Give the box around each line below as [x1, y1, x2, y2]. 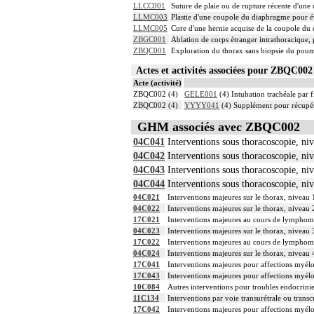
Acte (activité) [133, 78, 182, 87]
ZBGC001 [133, 35, 166, 44]
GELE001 [184, 89, 217, 98]
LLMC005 [133, 24, 168, 33]
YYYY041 [184, 100, 219, 109]
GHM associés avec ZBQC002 [137, 120, 300, 135]
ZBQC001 [133, 46, 166, 55]
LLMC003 [133, 13, 168, 22]
